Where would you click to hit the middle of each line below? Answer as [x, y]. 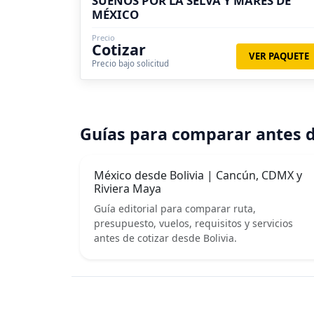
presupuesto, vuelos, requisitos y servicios [193, 223]
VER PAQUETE [279, 56]
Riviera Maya [128, 188]
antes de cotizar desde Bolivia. [165, 238]
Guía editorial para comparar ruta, [175, 208]
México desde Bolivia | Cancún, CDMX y [198, 175]
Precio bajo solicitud [130, 63]
